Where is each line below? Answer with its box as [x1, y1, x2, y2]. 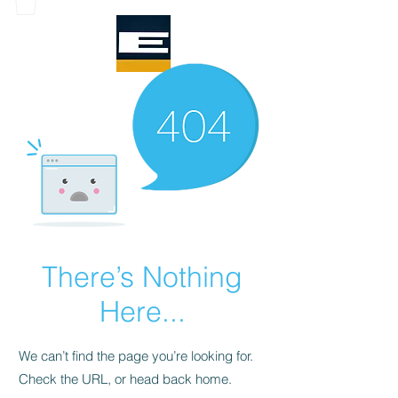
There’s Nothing [42, 259, 243, 294]
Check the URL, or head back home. [19, 370, 232, 387]
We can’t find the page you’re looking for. [19, 346, 253, 364]
